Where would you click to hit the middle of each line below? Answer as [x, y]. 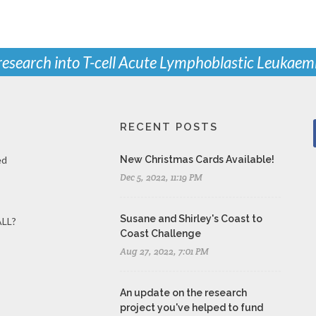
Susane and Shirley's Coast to [191, 218]
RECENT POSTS [169, 127]
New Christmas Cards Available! [197, 159]
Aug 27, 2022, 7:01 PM [164, 251]
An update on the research [183, 292]
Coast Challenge [160, 233]
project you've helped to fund [191, 307]
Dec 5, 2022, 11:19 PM [161, 177]
